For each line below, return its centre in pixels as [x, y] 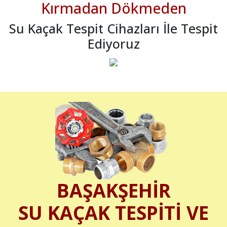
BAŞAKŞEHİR [113, 190]
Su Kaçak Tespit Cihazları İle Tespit [113, 29]
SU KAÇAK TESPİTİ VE [113, 212]
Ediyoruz [113, 44]
